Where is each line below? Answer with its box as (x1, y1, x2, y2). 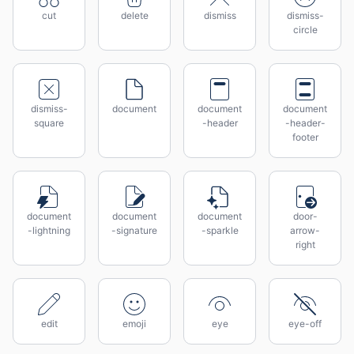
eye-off (288, 318, 322, 330)
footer (292, 131, 318, 143)
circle (292, 24, 318, 36)
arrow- (290, 224, 320, 236)
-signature (111, 224, 157, 236)
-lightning (28, 224, 70, 236)
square (34, 117, 64, 129)
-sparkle (201, 224, 239, 236)
